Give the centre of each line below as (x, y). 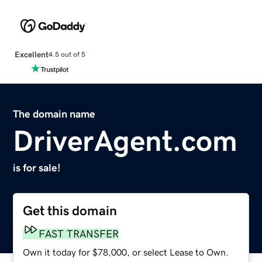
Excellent (31, 54)
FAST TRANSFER (79, 234)
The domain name (54, 114)
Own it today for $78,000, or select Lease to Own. (126, 252)
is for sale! (37, 168)
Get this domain (70, 211)
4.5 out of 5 (67, 55)
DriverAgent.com (125, 141)
